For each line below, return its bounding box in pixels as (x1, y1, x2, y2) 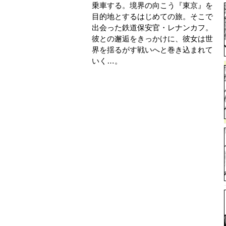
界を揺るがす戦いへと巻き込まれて (92, 45, 213, 54)
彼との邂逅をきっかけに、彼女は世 (92, 34, 213, 43)
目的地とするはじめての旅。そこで (92, 12, 213, 21)
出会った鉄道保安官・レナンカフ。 (92, 23, 213, 32)
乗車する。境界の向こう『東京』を (92, 1, 213, 10)
